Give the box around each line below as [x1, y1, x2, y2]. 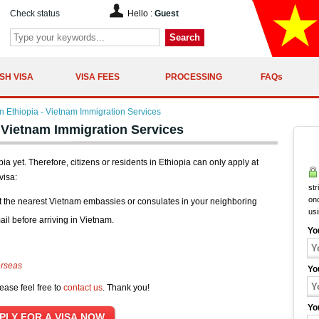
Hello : [127, 9, 155, 19]
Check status [10, 9, 60, 19]
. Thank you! [103, 283, 150, 293]
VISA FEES [75, 71, 120, 82]
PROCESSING [165, 71, 222, 82]
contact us [63, 283, 103, 293]
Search [169, 32, 200, 43]
